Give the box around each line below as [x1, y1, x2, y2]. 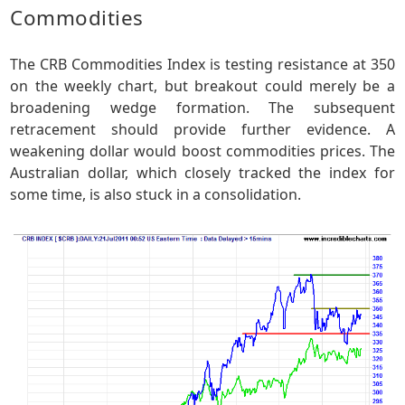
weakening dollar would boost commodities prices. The [10, 141, 395, 162]
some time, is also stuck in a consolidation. [10, 184, 302, 205]
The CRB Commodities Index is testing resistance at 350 [10, 54, 395, 75]
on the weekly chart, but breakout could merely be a [10, 76, 395, 97]
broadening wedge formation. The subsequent [10, 98, 395, 118]
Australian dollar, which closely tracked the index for [10, 163, 395, 184]
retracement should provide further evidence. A [10, 119, 395, 140]
